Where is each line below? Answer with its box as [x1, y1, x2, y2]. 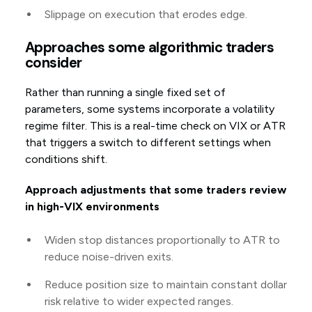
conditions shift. [24, 153, 107, 166]
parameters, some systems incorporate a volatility [24, 102, 274, 116]
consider [24, 54, 82, 72]
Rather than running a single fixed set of [24, 86, 226, 100]
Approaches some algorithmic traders [24, 38, 274, 57]
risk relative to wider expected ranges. [44, 295, 233, 309]
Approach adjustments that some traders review [24, 183, 286, 197]
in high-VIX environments [24, 200, 159, 214]
